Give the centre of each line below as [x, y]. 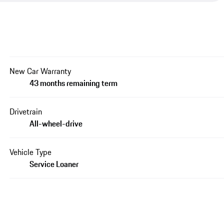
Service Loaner [54, 164]
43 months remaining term [74, 83]
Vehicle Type [31, 152]
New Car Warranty [40, 71]
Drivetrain [26, 111]
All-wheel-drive [56, 123]
